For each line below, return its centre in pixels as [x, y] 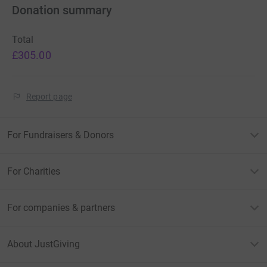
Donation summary [62, 10]
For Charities [34, 172]
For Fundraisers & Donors [60, 135]
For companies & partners [61, 208]
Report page [49, 97]
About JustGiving [44, 244]
